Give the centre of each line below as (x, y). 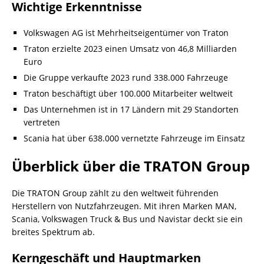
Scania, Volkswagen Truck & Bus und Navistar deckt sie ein (127, 219)
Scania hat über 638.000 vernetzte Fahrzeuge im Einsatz (134, 138)
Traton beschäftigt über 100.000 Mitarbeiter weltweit (128, 93)
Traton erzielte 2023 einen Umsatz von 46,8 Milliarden (130, 48)
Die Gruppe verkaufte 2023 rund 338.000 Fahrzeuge (126, 77)
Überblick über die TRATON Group (131, 166)
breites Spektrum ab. (53, 232)
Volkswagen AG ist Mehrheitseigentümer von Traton (126, 32)
